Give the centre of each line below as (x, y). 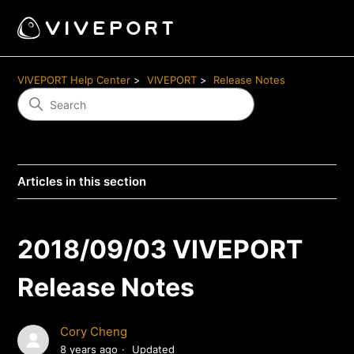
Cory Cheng (94, 332)
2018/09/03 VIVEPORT (160, 249)
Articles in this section (82, 181)
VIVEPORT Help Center (74, 80)
